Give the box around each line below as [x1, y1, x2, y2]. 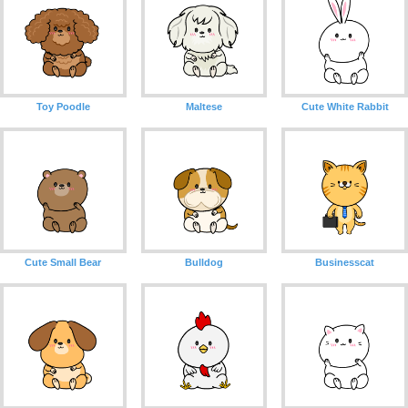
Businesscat [315, 257, 375, 269]
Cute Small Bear [25, 257, 102, 269]
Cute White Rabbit [301, 100, 389, 112]
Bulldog [184, 257, 223, 269]
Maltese [185, 100, 222, 112]
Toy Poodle [36, 100, 90, 112]
